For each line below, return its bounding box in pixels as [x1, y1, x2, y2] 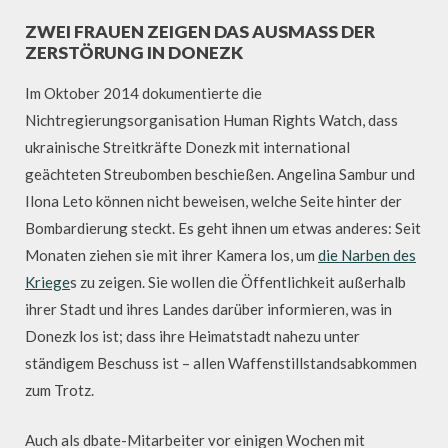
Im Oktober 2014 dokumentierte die [25, 84, 262, 103]
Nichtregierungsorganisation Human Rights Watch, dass [25, 111, 398, 130]
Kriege [25, 273, 70, 292]
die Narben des [318, 246, 416, 265]
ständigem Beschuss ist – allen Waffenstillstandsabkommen [25, 354, 417, 373]
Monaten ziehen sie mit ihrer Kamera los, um [25, 246, 318, 265]
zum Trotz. [25, 381, 94, 400]
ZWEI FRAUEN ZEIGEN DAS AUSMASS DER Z [25, 20, 375, 42]
